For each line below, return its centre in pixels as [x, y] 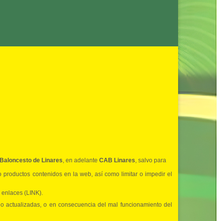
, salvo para [151, 161]
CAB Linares [117, 161]
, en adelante [81, 161]
